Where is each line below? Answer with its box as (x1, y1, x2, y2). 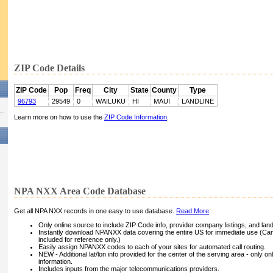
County (152, 86, 177, 95)
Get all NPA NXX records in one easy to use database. (14, 207, 176, 215)
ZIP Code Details (14, 63, 85, 74)
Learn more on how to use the (14, 113, 104, 121)
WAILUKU (96, 97, 126, 105)
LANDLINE (182, 97, 214, 105)
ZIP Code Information (104, 113, 167, 121)
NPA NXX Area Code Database (14, 186, 146, 197)
